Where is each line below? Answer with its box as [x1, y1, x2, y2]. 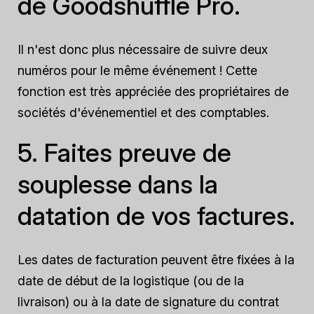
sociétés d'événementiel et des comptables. [18, 105, 269, 120]
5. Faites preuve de [18, 137, 231, 168]
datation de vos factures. [18, 200, 295, 231]
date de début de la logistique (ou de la [18, 273, 244, 288]
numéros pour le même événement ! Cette [18, 63, 257, 78]
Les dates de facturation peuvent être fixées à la [18, 252, 294, 267]
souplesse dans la [18, 169, 218, 200]
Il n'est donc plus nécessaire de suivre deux [18, 42, 268, 57]
